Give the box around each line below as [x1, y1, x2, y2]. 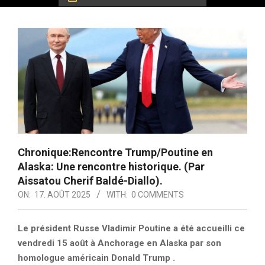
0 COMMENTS [131, 190, 184, 200]
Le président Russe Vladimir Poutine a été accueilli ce [18, 223, 245, 234]
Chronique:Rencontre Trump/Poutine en [18, 146, 213, 159]
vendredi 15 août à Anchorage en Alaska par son [18, 238, 221, 249]
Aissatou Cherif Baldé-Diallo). [18, 174, 165, 188]
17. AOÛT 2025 [34, 190, 91, 200]
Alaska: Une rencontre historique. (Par [18, 160, 205, 173]
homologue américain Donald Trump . [18, 253, 175, 264]
